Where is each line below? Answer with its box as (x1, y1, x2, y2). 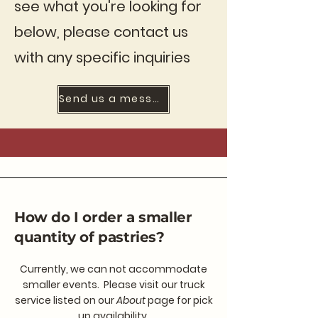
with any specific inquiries (14, 47, 190, 67)
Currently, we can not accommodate (20, 261, 207, 276)
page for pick (145, 292, 213, 307)
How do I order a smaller (14, 208, 192, 226)
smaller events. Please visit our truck (22, 277, 205, 292)
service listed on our (14, 292, 116, 307)
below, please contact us (14, 21, 188, 42)
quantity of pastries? (14, 228, 165, 246)
